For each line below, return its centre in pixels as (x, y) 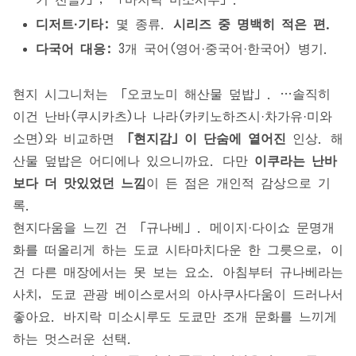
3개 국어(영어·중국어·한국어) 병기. (221, 49)
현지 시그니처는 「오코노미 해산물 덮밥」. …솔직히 (172, 94)
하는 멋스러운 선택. (73, 339)
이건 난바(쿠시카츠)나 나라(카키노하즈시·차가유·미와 (172, 116)
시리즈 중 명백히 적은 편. (253, 24)
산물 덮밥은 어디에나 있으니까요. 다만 (133, 161)
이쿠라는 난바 (296, 161)
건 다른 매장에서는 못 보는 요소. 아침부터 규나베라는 (178, 272)
